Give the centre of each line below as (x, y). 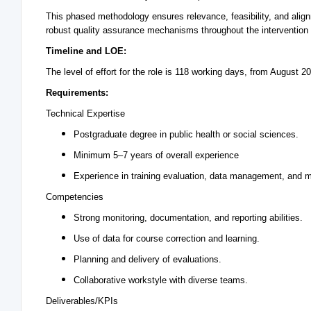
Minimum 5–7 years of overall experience (158, 155)
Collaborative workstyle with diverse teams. (161, 280)
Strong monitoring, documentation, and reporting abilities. (188, 218)
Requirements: (77, 93)
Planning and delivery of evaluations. (148, 259)
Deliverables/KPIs (82, 301)
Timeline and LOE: (86, 51)
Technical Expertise (85, 114)
